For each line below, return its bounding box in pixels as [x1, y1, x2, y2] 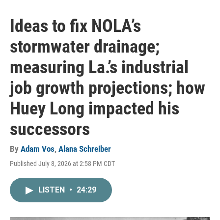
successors [10, 119, 90, 140]
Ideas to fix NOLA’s [10, 16, 141, 37]
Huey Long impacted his [10, 98, 179, 119]
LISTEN [38, 185, 67, 195]
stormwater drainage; [10, 36, 160, 57]
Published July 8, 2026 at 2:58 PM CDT [10, 160, 115, 168]
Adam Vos [21, 144, 55, 154]
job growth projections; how [10, 78, 205, 99]
